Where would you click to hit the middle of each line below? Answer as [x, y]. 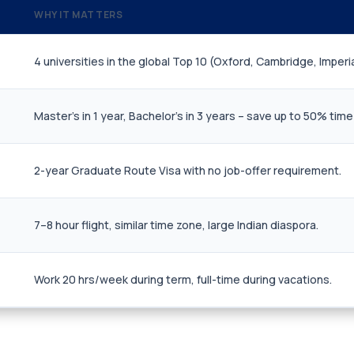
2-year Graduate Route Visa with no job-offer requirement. [188, 170]
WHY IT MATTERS [79, 15]
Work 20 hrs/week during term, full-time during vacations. [183, 279]
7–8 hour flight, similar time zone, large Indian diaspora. [176, 225]
